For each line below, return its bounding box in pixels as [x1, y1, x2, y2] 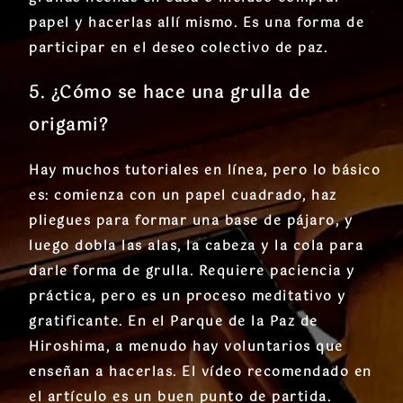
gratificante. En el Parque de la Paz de [29, 311, 318, 334]
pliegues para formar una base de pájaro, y [29, 210, 353, 233]
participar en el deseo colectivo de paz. [29, 38, 327, 60]
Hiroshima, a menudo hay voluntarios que [29, 336, 344, 359]
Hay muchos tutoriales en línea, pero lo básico [29, 160, 381, 183]
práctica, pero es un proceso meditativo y [29, 286, 346, 309]
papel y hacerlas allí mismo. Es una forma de [29, 13, 364, 35]
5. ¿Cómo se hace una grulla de [29, 80, 310, 108]
